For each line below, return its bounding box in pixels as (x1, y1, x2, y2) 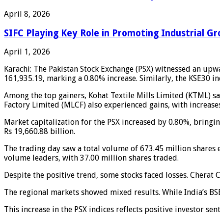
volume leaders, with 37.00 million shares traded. (4, 153, 179, 163)
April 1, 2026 (4, 47, 50, 57)
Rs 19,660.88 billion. (4, 127, 75, 137)
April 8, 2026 (4, 9, 50, 19)
